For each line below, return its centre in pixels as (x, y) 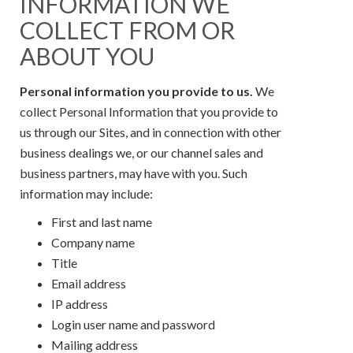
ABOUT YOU (87, 56)
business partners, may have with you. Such (134, 173)
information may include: (86, 193)
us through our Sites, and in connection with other (150, 132)
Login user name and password (133, 324)
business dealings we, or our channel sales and (141, 152)
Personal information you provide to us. (136, 91)
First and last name (102, 221)
